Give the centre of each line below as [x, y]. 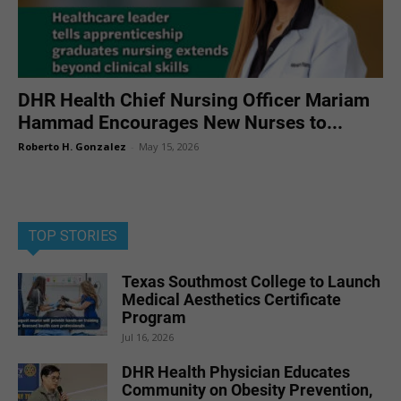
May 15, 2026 [169, 146]
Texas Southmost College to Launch [251, 282]
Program [154, 317]
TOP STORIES [73, 236]
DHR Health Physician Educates [236, 372]
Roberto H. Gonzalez [72, 146]
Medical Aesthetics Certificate [231, 299]
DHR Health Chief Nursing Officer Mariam [194, 100]
